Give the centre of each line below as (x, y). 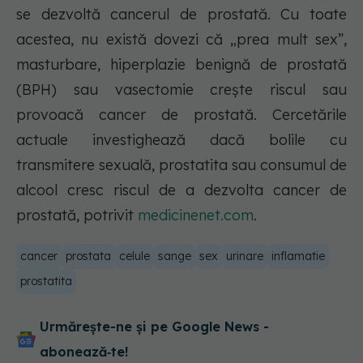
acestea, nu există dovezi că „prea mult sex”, (181, 40)
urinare (245, 256)
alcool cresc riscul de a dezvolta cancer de (181, 190)
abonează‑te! (84, 352)
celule (135, 256)
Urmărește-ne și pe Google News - (154, 327)
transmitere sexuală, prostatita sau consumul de (181, 165)
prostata (88, 256)
